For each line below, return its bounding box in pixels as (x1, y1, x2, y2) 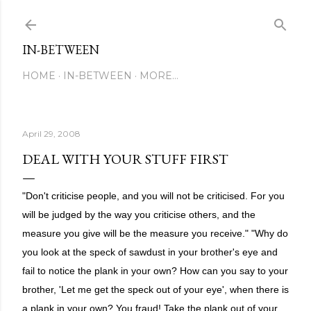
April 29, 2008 (22, 128, 81, 139)
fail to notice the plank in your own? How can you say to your (22, 266, 288, 276)
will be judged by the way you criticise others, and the (22, 210, 255, 220)
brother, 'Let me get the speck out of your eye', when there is (22, 285, 289, 295)
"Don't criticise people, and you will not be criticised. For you (22, 191, 285, 201)
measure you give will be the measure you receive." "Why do (22, 228, 288, 239)
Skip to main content (99, 8, 212, 26)
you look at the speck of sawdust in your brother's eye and (22, 247, 278, 258)
